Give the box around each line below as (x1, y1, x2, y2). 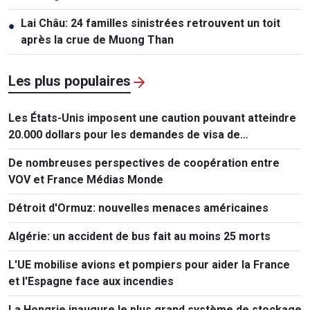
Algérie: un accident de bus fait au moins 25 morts (8, 230, 271, 244)
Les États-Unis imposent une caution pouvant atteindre (8, 111, 296, 125)
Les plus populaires (8, 73, 131, 90)
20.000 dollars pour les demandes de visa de (8, 128, 240, 142)
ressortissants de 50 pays (8, 145, 145, 158)
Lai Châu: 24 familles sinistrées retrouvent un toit (21, 17, 280, 30)
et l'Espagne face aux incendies (8, 275, 174, 289)
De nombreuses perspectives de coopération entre (8, 156, 280, 170)
